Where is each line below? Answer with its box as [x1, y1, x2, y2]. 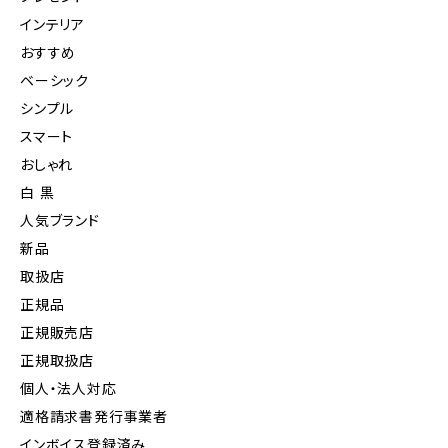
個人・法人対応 [20, 380, 117, 398]
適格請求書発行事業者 [20, 408, 168, 426]
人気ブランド [20, 212, 100, 230]
